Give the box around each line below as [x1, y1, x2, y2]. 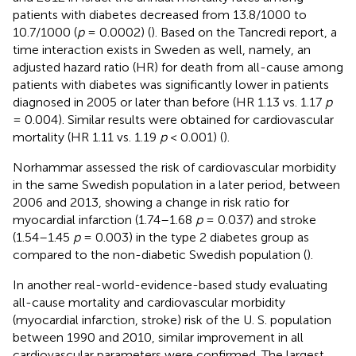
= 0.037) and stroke [203, 211, 316, 227]
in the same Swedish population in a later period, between [13, 176, 340, 192]
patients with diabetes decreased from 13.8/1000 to [13, 6, 307, 22]
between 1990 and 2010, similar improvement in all [13, 329, 304, 345]
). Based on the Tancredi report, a [151, 24, 337, 40]
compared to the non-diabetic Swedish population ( [13, 246, 307, 262]
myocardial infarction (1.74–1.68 [13, 211, 195, 227]
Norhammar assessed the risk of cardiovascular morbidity [13, 159, 336, 175]
